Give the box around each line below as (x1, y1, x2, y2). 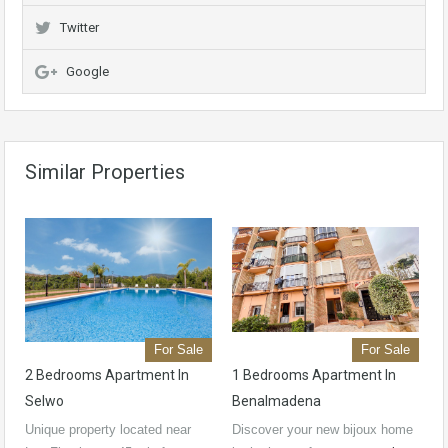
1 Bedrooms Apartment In (232, 367, 396, 384)
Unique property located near (25, 422, 191, 438)
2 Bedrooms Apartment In (25, 367, 189, 384)
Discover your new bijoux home (232, 422, 413, 438)
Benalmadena (232, 393, 321, 410)
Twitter (60, 20, 99, 36)
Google (66, 64, 109, 80)
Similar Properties (25, 160, 185, 185)
